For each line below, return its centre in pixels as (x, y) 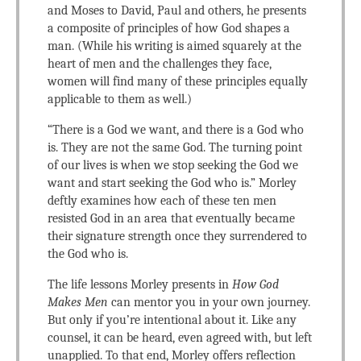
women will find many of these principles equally (178, 81)
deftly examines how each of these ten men (162, 201)
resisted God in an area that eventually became (171, 218)
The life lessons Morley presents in (140, 284)
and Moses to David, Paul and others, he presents (177, 10)
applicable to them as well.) (120, 99)
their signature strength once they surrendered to (177, 236)
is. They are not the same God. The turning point (175, 147)
